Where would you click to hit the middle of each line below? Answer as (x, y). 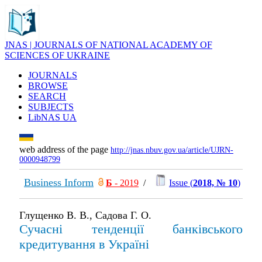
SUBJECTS (51, 107)
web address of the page (65, 149)
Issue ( (181, 183)
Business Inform (59, 182)
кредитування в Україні (84, 244)
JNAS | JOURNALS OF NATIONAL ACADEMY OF (108, 45)
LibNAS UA (52, 117)
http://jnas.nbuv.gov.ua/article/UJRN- (172, 150)
